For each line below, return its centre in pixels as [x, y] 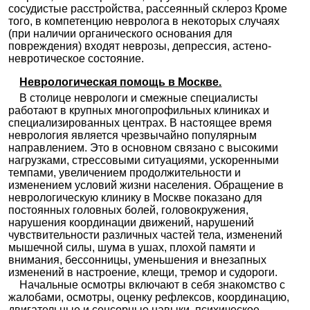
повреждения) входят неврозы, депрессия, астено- [140, 46]
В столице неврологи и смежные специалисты [134, 98]
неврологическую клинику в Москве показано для [136, 198]
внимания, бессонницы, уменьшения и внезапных [138, 260]
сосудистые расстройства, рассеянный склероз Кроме [148, 9]
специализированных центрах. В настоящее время [140, 123]
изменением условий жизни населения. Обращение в [146, 185]
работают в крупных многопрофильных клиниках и [139, 111]
